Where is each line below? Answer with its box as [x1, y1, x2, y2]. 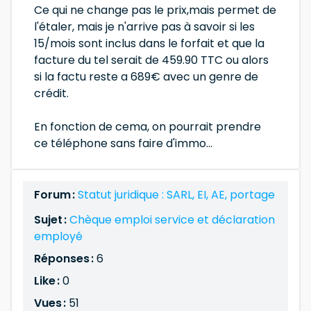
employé [34, 228, 83, 244]
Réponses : [34, 251, 96, 267]
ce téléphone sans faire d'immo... [34, 135, 212, 151]
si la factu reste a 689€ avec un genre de [34, 69, 258, 85]
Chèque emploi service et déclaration [69, 212, 275, 228]
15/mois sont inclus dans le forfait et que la [34, 35, 264, 51]
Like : [34, 273, 60, 289]
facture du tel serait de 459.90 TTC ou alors [34, 52, 269, 68]
